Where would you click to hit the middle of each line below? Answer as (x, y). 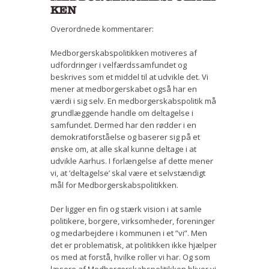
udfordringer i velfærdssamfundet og (119, 65)
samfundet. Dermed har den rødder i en (123, 125)
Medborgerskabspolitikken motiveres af (124, 53)
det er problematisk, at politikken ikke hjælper (134, 245)
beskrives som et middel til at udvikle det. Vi (129, 77)
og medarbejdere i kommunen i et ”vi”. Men (129, 233)
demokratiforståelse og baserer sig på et (125, 137)
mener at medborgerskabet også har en (124, 89)
